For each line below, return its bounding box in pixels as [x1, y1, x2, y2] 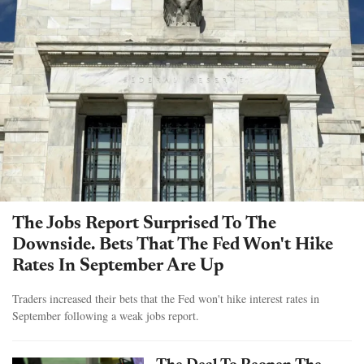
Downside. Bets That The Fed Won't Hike [12, 236, 333, 254]
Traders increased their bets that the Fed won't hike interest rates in [12, 290, 319, 306]
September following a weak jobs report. [12, 307, 199, 323]
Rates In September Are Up [12, 257, 223, 275]
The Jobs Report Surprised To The [12, 214, 276, 233]
